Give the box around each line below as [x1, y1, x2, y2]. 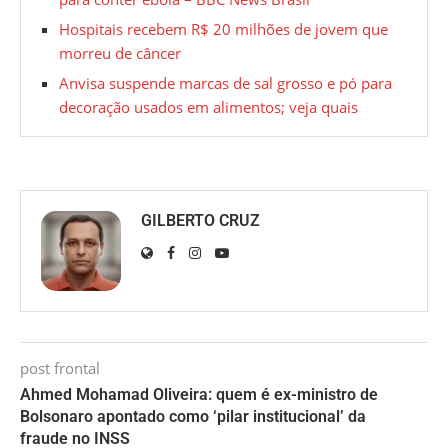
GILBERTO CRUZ [141, 211, 260, 231]
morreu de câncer [59, 43, 181, 64]
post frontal [20, 358, 100, 379]
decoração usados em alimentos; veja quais [59, 97, 358, 118]
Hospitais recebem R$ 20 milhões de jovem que [59, 19, 388, 40]
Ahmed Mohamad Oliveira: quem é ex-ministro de [20, 385, 378, 405]
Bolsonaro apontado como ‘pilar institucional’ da [20, 407, 366, 427]
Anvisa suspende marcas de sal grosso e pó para [59, 73, 392, 94]
